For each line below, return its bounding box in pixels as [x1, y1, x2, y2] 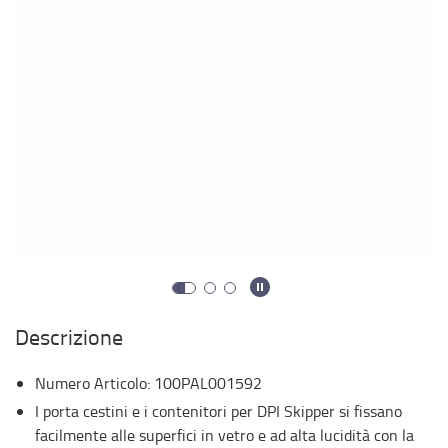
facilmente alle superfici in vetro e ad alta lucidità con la [35, 424, 414, 446]
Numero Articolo [35, 372, 147, 394]
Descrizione [15, 321, 123, 352]
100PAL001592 [154, 372, 262, 394]
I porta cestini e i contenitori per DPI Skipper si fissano [35, 400, 402, 422]
